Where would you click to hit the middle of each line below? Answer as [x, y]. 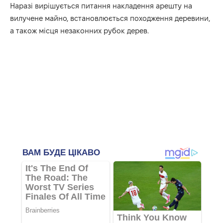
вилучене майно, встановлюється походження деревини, [110, 18]
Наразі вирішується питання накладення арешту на [101, 6]
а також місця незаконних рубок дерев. [79, 31]
